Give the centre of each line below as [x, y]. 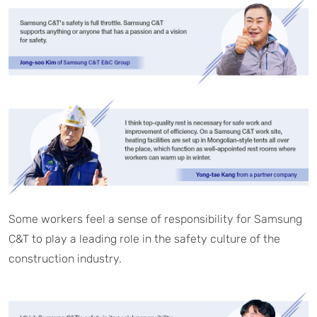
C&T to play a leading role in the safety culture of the [144, 238]
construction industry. [65, 258]
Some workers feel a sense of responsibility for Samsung [155, 219]
